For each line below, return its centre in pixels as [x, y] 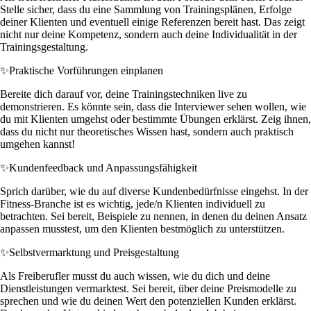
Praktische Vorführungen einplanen [86, 70]
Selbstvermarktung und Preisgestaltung [94, 252]
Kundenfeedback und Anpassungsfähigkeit [103, 167]
